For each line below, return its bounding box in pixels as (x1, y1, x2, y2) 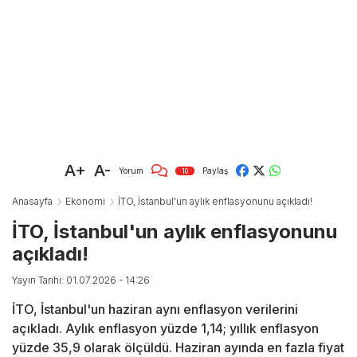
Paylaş (202, 165, 228, 175)
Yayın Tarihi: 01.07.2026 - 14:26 (12, 274, 150, 287)
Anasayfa (12, 195, 53, 208)
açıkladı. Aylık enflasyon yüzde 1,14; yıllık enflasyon (12, 320, 319, 337)
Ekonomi (65, 195, 105, 208)
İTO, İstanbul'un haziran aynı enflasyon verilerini (12, 301, 298, 318)
